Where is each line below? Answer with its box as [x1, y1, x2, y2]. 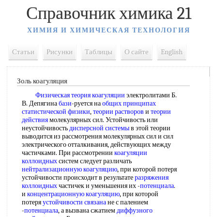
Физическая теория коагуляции [35, 91, 125, 99]
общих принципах [102, 99, 156, 108]
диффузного [117, 206, 153, 215]
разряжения [135, 173, 169, 182]
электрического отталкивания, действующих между [22, 140, 171, 149]
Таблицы [85, 47, 112, 56]
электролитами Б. [125, 91, 177, 99]
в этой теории [129, 124, 170, 132]
